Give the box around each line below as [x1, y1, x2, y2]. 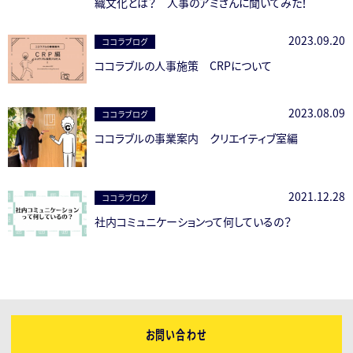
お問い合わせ [145, 324, 207, 344]
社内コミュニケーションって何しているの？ [95, 213, 292, 229]
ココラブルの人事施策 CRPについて [95, 57, 272, 73]
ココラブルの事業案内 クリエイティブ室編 [95, 130, 298, 147]
